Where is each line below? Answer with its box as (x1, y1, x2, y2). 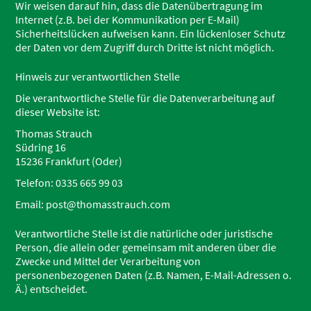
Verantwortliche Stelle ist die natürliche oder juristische (15, 226, 274, 240)
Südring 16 (15, 140, 67, 154)
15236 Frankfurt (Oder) (15, 154, 123, 168)
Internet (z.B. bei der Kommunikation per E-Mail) (15, 12, 240, 26)
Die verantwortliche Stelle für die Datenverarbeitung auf (15, 91, 276, 105)
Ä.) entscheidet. (15, 282, 88, 296)
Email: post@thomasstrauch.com (15, 197, 171, 211)
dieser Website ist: (15, 105, 101, 119)
